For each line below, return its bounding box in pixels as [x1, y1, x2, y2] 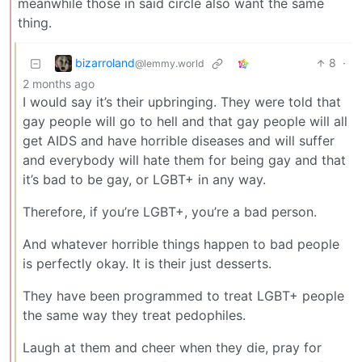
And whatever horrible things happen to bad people [23, 236, 339, 253]
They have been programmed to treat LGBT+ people [23, 288, 344, 305]
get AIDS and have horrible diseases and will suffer [23, 133, 335, 149]
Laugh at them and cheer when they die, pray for [23, 339, 322, 356]
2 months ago [23, 77, 95, 91]
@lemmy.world [135, 57, 204, 69]
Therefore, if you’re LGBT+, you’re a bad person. [23, 204, 317, 221]
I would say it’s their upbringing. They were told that [23, 94, 341, 111]
